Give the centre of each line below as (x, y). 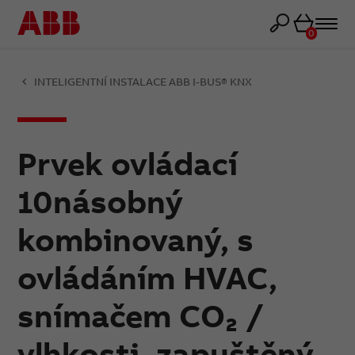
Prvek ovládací (128, 163)
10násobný (101, 201)
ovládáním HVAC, (148, 277)
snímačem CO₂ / (141, 315)
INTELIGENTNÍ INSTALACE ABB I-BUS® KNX (143, 81)
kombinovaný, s (136, 239)
